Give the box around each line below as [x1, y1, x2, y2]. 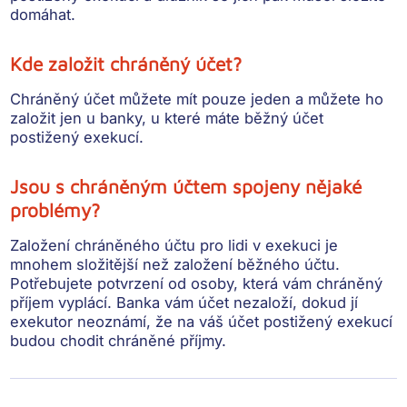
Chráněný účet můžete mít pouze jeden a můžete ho [10, 90, 384, 109]
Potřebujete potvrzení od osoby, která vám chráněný [10, 274, 383, 293]
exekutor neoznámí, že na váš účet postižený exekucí [10, 313, 393, 332]
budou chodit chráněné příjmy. [10, 332, 227, 351]
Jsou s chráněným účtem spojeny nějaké [10, 175, 362, 198]
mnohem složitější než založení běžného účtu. [10, 255, 341, 274]
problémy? [10, 199, 101, 222]
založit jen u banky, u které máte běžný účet [10, 109, 324, 128]
